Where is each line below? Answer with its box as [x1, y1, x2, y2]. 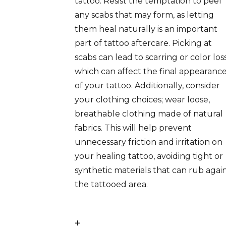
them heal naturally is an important [75, 24, 217, 34]
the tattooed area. [75, 180, 148, 189]
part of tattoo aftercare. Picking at [75, 38, 212, 48]
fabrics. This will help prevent [75, 123, 192, 133]
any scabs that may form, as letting [75, 10, 214, 20]
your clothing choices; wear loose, [75, 95, 210, 104]
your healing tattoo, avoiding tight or [75, 151, 223, 161]
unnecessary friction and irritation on [75, 137, 222, 147]
